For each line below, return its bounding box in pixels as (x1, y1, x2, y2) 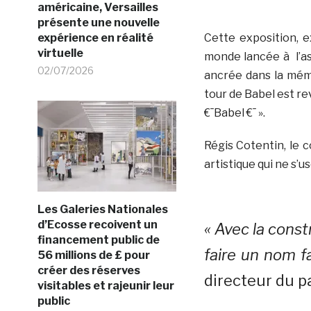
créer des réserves (37, 264, 140, 277)
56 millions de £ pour (37, 249, 150, 262)
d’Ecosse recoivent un (37, 218, 158, 231)
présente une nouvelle (37, 16, 160, 29)
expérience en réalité (37, 31, 153, 44)
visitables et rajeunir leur (37, 279, 174, 292)
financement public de (37, 233, 160, 246)
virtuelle (37, 47, 83, 60)
